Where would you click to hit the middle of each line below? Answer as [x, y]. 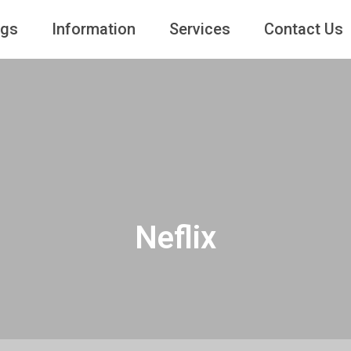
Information [93, 29]
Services [199, 29]
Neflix [175, 237]
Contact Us [303, 29]
